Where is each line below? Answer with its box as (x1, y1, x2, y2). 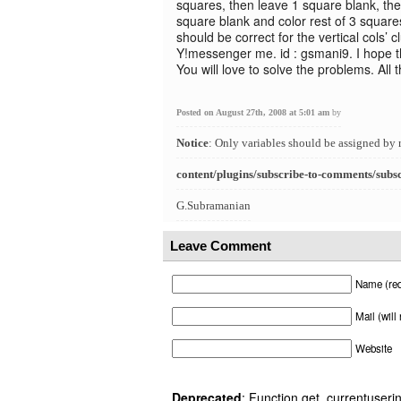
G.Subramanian (176, 199, 251, 212)
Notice (176, 136, 209, 149)
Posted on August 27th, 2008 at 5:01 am (176, 107, 332, 117)
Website (355, 341, 392, 355)
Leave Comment (170, 238, 271, 253)
